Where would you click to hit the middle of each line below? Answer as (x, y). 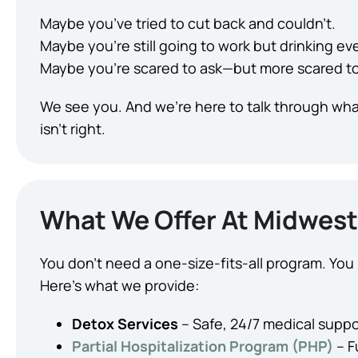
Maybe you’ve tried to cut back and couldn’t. (188, 23)
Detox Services (125, 324)
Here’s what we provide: (119, 285)
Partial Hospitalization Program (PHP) (203, 346)
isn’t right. (73, 129)
